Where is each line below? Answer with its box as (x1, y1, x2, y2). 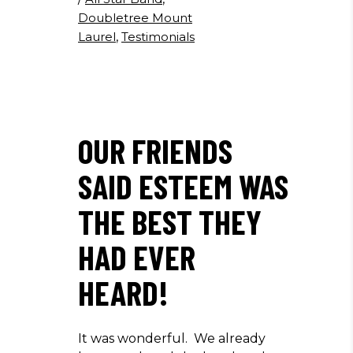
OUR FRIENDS (78, 131, 232, 170)
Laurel (78, 29, 116, 44)
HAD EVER (78, 237, 195, 277)
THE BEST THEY (78, 202, 262, 241)
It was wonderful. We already (78, 331, 266, 346)
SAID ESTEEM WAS (78, 166, 288, 206)
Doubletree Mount (78, 10, 192, 25)
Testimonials (121, 29, 195, 44)
